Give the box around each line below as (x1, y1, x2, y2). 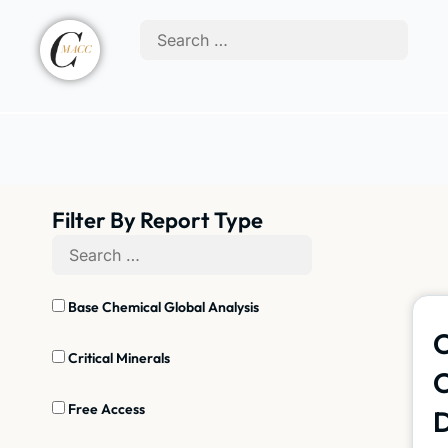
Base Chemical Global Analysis (65, 297, 259, 316)
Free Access (65, 399, 145, 418)
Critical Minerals (65, 348, 170, 367)
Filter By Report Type (52, 205, 263, 234)
